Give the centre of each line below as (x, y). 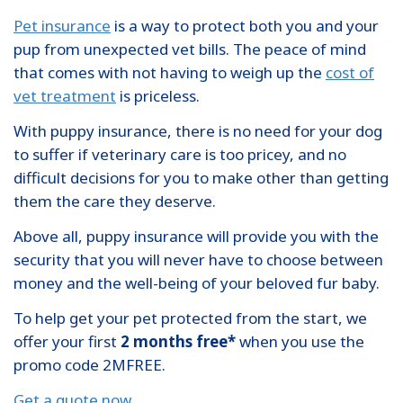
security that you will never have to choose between (198, 259)
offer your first (67, 341)
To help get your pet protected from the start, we (190, 318)
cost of (350, 72)
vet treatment (65, 95)
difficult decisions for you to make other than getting (201, 177)
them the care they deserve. (115, 201)
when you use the (300, 341)
